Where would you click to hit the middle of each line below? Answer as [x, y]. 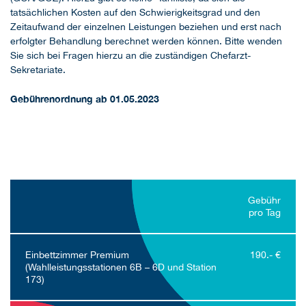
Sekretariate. [38, 70]
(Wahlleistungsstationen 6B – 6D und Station [121, 267]
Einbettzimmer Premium [77, 254]
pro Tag [265, 212]
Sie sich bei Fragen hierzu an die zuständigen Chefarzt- [130, 56]
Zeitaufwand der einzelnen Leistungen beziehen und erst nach [146, 27]
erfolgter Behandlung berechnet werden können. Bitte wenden [146, 41]
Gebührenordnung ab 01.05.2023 [85, 99]
